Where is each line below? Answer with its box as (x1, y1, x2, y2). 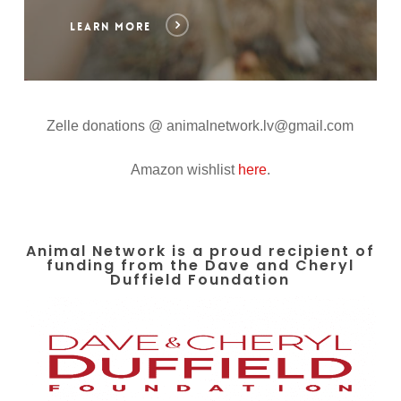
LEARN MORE (70, 19, 152, 34)
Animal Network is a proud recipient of (25, 240, 375, 261)
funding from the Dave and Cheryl (46, 254, 354, 276)
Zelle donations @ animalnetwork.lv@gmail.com (47, 117, 354, 133)
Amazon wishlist (130, 161, 238, 177)
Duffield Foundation (110, 269, 291, 290)
